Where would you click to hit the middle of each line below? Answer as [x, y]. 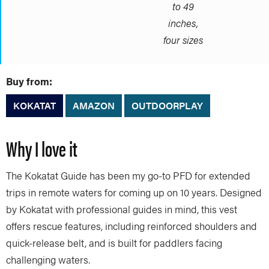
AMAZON [94, 106]
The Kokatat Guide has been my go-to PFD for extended [128, 176]
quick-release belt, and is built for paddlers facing [114, 243]
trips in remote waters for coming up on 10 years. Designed [134, 192]
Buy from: [29, 81]
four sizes [183, 40]
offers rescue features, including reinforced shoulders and [131, 226]
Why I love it [42, 148]
